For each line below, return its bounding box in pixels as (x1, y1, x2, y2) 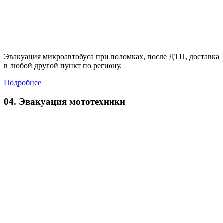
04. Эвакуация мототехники (4, 96, 125, 107)
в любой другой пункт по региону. (4, 61, 122, 70)
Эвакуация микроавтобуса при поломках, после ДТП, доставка (4, 52, 219, 61)
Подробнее (4, 78, 41, 87)
